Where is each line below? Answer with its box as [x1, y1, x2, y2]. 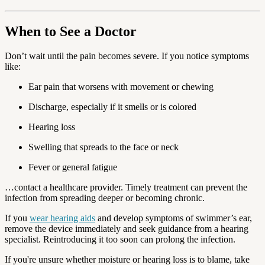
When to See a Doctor [5, 23, 137, 39]
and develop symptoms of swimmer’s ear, [95, 213, 252, 224]
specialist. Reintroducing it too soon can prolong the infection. [5, 234, 235, 245]
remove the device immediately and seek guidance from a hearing [5, 224, 248, 234]
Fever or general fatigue [28, 162, 117, 173]
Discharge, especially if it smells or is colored [28, 102, 196, 112]
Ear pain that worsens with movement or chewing [28, 82, 214, 92]
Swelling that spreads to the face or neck [28, 142, 179, 153]
